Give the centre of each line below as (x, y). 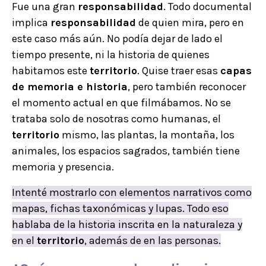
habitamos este (51, 70)
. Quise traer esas (179, 70)
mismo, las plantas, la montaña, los (147, 134)
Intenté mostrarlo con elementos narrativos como (132, 192)
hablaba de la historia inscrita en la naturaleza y (127, 224)
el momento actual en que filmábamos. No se (121, 102)
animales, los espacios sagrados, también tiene (126, 151)
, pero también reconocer (187, 86)
